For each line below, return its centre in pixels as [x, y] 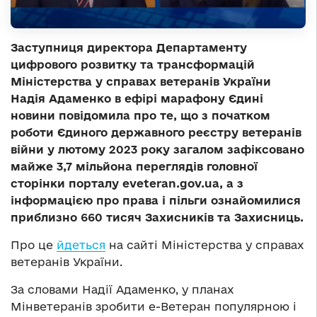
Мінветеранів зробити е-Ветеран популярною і [154, 306]
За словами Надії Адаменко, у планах [122, 289]
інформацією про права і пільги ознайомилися [156, 200]
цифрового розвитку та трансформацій [133, 64]
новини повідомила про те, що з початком [140, 115]
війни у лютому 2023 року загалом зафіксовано [157, 149]
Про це [34, 244]
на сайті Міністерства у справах [205, 244]
